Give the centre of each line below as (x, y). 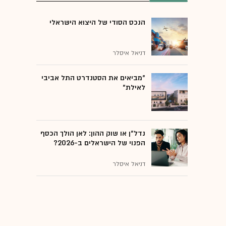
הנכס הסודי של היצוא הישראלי (97, 22)
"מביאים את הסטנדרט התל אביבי (93, 78)
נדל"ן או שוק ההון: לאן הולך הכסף (93, 133)
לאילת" (134, 87)
